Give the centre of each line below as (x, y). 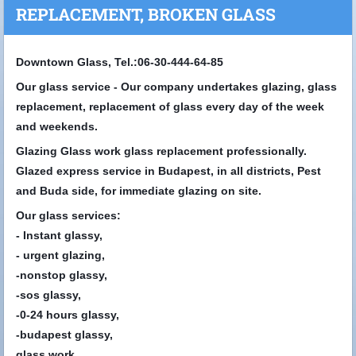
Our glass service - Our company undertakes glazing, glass (176, 86)
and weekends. (57, 126)
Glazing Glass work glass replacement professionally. (161, 151)
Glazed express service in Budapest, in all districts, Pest (168, 170)
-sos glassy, (48, 294)
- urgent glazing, (60, 255)
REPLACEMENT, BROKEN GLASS (146, 14)
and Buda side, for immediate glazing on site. (139, 190)
